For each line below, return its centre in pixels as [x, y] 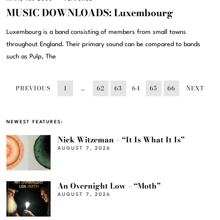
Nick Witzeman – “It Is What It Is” [121, 139]
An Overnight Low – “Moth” [109, 186]
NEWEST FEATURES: [35, 122]
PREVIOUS [33, 88]
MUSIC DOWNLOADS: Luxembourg [90, 13]
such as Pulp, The [31, 56]
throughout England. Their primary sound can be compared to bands [104, 44]
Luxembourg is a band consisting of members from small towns [96, 32]
